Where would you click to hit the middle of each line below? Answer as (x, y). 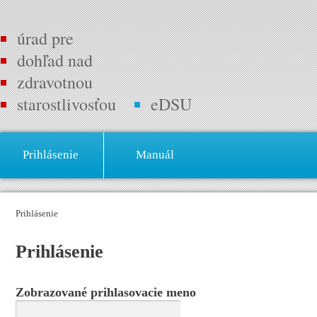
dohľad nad (55, 60)
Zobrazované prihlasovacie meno (106, 293)
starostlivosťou (67, 104)
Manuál (155, 155)
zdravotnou (55, 82)
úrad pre (45, 39)
